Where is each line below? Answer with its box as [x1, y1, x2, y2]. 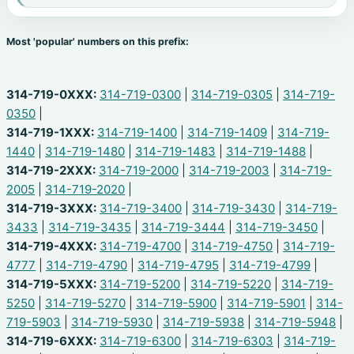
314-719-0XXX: [6, 86, 96, 102]
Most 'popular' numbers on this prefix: [6, 36, 189, 48]
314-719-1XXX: [6, 124, 94, 140]
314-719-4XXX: [6, 238, 96, 254]
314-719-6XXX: [6, 333, 96, 348]
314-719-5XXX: [6, 276, 96, 292]
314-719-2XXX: [6, 162, 96, 178]
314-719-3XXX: [6, 200, 96, 216]
